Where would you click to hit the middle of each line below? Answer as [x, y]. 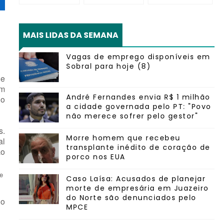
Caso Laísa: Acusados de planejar [136, 179]
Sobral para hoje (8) [109, 66]
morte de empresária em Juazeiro [138, 188]
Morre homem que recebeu [123, 138]
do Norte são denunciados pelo [131, 198]
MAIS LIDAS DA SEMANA [71, 35]
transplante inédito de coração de [138, 147]
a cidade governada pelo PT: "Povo [139, 107]
